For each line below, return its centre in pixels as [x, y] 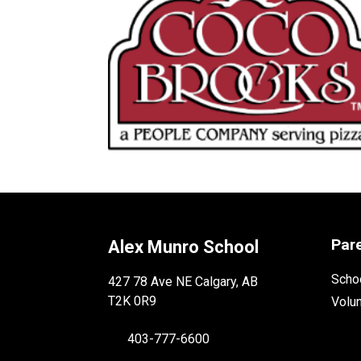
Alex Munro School [184, 247]
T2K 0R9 [133, 301]
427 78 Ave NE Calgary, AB [183, 281]
